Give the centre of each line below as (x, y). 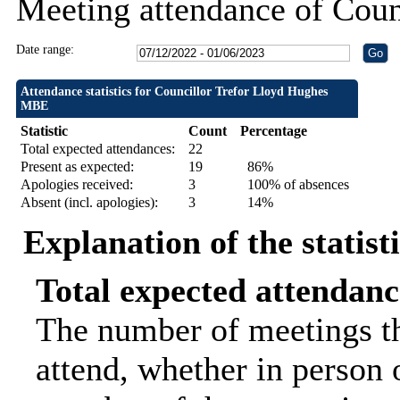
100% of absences (294, 185)
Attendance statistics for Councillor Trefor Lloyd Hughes (174, 92)
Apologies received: (76, 185)
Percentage (273, 131)
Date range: (45, 50)
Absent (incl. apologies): (89, 203)
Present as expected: (77, 167)
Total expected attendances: (97, 149)
